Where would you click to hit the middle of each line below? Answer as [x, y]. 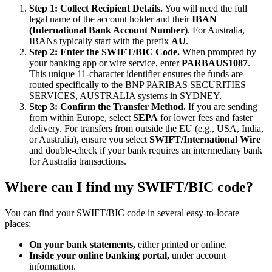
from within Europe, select [81, 118]
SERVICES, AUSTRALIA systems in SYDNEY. [125, 96]
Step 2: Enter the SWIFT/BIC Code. [104, 52]
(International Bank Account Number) [108, 30]
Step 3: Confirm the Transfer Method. [107, 107]
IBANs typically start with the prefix [100, 41]
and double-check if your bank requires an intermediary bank [146, 151]
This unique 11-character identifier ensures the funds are [136, 74]
